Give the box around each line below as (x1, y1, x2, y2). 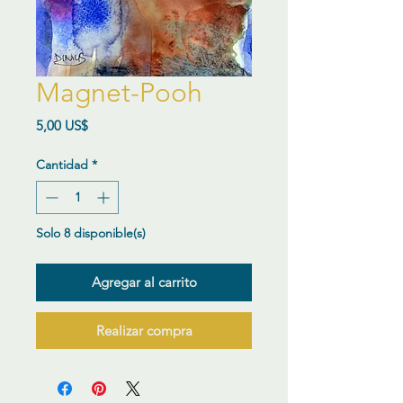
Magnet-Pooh (36, 76, 202, 109)
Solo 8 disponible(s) (36, 225, 146, 241)
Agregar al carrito (91, 273, 197, 291)
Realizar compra (95, 322, 193, 339)
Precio (87, 116, 125, 133)
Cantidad (36, 157, 88, 173)
